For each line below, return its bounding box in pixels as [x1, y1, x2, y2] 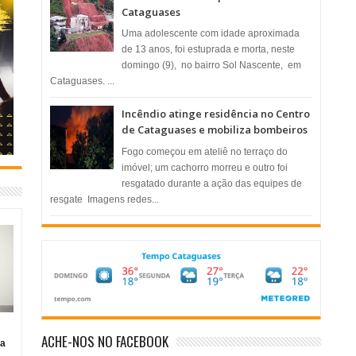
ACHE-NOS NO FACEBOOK [41, 331, 169, 352]
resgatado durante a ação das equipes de [122, 177, 303, 189]
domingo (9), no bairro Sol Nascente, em [122, 60, 302, 72]
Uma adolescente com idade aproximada [122, 28, 300, 40]
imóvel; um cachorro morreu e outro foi [122, 161, 288, 173]
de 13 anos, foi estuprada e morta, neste [122, 44, 296, 56]
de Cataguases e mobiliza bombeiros [122, 122, 308, 137]
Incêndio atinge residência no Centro [122, 106, 311, 122]
